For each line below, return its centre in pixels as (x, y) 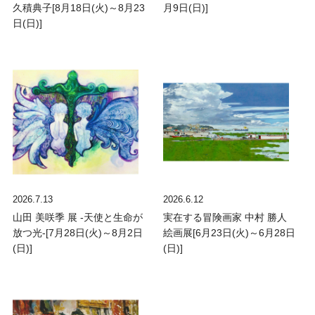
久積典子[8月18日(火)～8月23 (78, 8)
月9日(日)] (186, 8)
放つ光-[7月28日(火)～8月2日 (77, 233)
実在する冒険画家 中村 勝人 (225, 218)
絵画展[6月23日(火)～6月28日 (230, 233)
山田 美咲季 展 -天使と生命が (77, 218)
